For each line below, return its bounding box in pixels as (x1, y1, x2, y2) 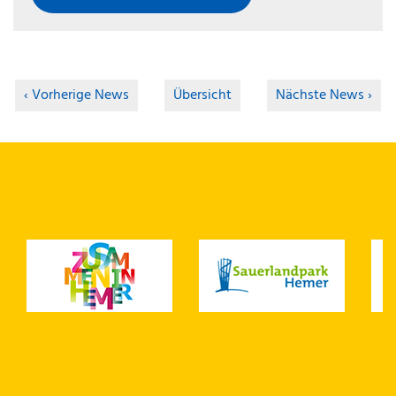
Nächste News (276, 84, 364, 108)
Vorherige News (32, 84, 129, 108)
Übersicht (173, 84, 232, 108)
